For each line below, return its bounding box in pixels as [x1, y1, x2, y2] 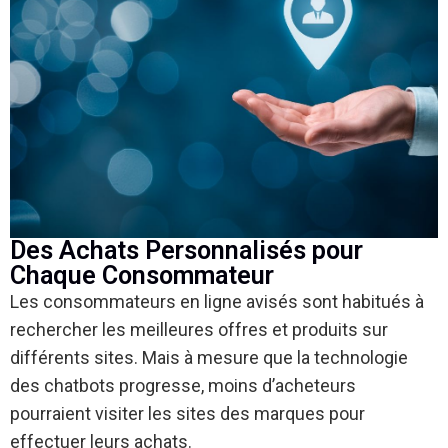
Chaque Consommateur [10, 261, 274, 290]
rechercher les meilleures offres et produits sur [10, 319, 388, 340]
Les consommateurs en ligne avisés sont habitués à [10, 291, 424, 312]
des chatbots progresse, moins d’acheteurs [10, 375, 356, 396]
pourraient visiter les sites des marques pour [10, 403, 365, 424]
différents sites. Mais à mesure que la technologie [10, 347, 408, 368]
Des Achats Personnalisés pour [10, 236, 363, 265]
